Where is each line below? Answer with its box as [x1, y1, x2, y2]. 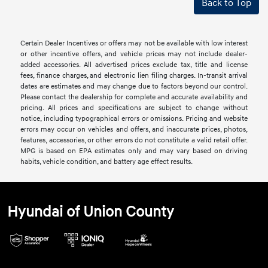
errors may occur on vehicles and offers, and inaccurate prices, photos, [20, 125, 248, 135]
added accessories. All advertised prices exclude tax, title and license [20, 60, 248, 70]
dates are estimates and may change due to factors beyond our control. [20, 82, 248, 92]
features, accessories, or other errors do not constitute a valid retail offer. [20, 136, 248, 145]
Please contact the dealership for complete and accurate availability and [20, 93, 248, 102]
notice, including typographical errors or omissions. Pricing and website [20, 114, 248, 124]
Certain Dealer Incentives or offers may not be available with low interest [20, 39, 248, 48]
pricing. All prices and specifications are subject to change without [20, 103, 248, 113]
